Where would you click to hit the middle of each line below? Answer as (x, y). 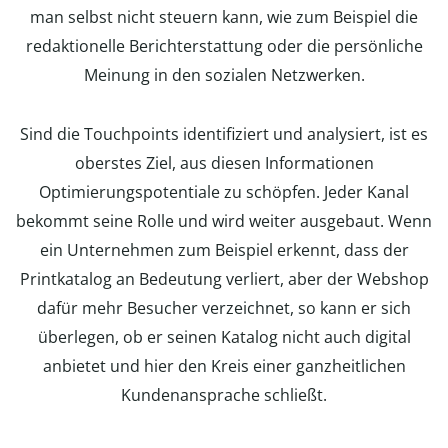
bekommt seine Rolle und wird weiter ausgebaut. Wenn (224, 221)
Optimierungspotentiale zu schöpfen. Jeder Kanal (224, 192)
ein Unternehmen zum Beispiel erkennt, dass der (224, 250)
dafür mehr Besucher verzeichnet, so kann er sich (224, 308)
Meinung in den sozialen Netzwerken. (224, 75)
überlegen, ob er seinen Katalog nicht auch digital (224, 337)
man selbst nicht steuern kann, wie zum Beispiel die (224, 17)
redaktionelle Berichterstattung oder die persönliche (224, 46)
